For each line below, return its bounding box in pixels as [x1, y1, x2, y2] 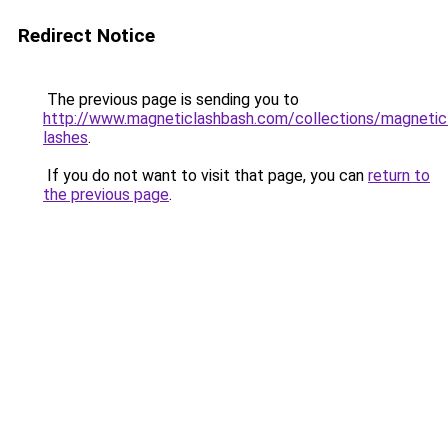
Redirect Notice [18, 24, 155, 47]
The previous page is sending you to [43, 90, 299, 109]
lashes [43, 128, 88, 147]
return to [368, 166, 430, 185]
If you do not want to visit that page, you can [43, 166, 368, 185]
